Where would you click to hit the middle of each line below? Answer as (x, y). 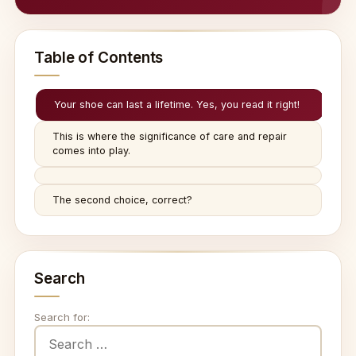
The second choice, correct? (122, 200)
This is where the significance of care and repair (170, 136)
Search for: (62, 317)
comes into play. (91, 151)
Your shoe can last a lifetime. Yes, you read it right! (177, 104)
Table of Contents (99, 58)
